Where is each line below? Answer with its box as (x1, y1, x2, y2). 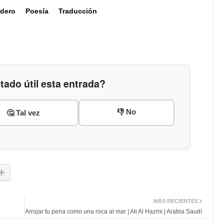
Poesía (25, 6, 48, 15)
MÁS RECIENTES (153, 197, 198, 204)
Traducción (58, 6, 97, 15)
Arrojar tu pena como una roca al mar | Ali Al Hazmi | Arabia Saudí (25, 207, 202, 215)
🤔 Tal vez (6, 108, 40, 117)
